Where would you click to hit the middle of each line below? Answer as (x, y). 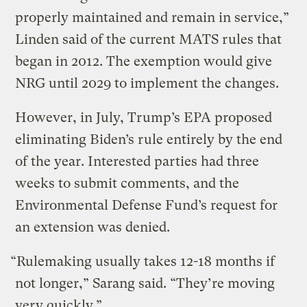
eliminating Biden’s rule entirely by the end (149, 139)
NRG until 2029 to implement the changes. (149, 83)
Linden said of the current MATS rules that (149, 39)
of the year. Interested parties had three (137, 161)
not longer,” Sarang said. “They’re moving (145, 283)
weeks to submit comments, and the (127, 183)
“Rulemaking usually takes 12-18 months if (143, 261)
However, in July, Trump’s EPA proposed (144, 117)
